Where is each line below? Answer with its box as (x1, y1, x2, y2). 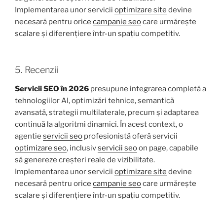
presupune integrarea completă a (90, 84, 206, 93)
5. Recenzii (15, 65, 58, 75)
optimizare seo (15, 143, 67, 152)
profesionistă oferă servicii (82, 131, 178, 141)
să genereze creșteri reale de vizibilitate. (15, 155, 155, 164)
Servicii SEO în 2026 (15, 84, 90, 93)
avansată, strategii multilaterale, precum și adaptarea (15, 108, 199, 117)
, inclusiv (67, 143, 98, 152)
